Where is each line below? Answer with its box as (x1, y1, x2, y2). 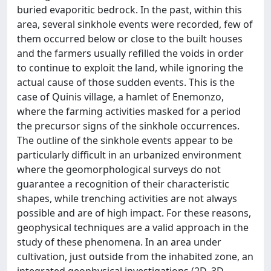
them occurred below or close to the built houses (17, 31, 243, 45)
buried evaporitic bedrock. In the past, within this (17, 2, 242, 16)
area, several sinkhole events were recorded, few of (17, 17, 253, 31)
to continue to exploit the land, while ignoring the (17, 60, 243, 74)
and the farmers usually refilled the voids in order (17, 46, 244, 60)
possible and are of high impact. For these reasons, (17, 206, 251, 220)
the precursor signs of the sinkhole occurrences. (17, 119, 240, 132)
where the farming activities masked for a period (17, 104, 241, 118)
